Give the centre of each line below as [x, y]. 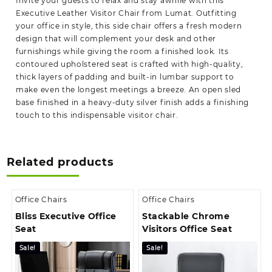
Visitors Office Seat [187, 229]
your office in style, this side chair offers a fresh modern [129, 25]
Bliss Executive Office [66, 216]
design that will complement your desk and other [116, 38]
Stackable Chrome [186, 216]
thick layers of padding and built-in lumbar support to [125, 76]
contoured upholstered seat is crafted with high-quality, [130, 64]
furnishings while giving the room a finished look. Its [122, 51]
